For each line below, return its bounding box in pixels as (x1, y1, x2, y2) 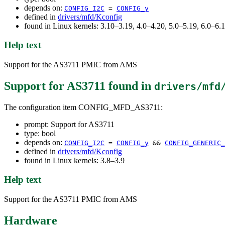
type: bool (24, 129, 56, 138)
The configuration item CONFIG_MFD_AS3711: (4, 102, 163, 111)
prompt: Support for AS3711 (24, 120, 115, 129)
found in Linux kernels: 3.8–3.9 (24, 156, 125, 165)
